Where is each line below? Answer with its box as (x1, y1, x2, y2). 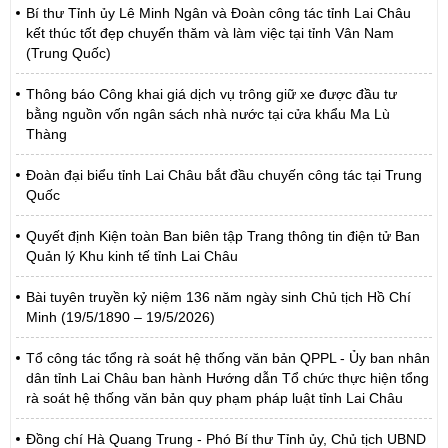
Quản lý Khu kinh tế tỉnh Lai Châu (26, 248, 238, 264)
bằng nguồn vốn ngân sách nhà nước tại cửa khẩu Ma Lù (26, 106, 390, 122)
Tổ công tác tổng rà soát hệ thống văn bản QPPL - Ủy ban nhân (26, 350, 430, 366)
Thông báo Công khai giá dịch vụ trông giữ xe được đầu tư (26, 86, 397, 102)
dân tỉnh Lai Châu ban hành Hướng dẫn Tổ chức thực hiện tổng (26, 370, 429, 386)
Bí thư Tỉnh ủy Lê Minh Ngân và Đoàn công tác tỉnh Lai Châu (26, 5, 411, 21)
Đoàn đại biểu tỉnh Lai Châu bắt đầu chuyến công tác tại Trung (26, 167, 422, 183)
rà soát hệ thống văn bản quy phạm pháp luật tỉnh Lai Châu (26, 390, 403, 406)
